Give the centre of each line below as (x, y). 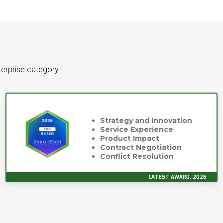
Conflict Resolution (137, 156)
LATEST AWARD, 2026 (178, 177)
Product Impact (130, 138)
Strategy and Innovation (146, 120)
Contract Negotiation (141, 147)
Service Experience (137, 129)
